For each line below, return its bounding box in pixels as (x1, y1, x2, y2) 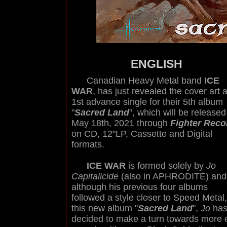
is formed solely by (126, 161, 206, 171)
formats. (71, 139, 104, 149)
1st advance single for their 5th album (71, 97, 223, 107)
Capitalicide (71, 171, 119, 181)
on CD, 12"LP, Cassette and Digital (71, 129, 212, 139)
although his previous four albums (71, 182, 208, 192)
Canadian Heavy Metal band (71, 75, 204, 86)
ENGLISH (131, 57, 182, 70)
